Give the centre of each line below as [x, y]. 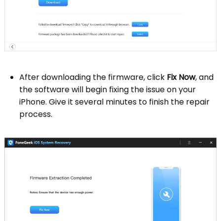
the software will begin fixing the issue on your [107, 89]
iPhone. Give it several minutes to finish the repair [114, 102]
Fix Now [181, 77]
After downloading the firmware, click [93, 77]
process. [36, 114]
